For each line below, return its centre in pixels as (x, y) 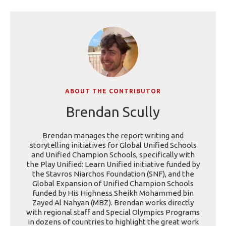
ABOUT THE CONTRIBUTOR (113, 91)
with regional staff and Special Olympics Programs (113, 212)
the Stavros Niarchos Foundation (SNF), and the (113, 174)
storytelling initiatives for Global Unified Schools (113, 145)
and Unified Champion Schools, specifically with (113, 155)
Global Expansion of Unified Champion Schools (113, 184)
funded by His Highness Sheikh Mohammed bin (113, 193)
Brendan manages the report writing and (113, 136)
